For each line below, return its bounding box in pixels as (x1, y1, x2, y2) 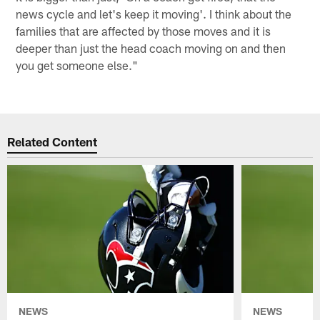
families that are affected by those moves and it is (16, 23, 271, 38)
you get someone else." (16, 57, 139, 72)
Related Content (7, 134, 98, 149)
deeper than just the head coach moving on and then (16, 40, 286, 55)
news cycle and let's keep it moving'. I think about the (16, 6, 292, 21)
